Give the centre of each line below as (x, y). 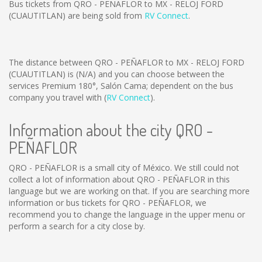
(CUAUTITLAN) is (42, 74)
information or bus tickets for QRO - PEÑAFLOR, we (108, 203)
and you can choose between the (160, 74)
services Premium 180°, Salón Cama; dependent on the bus (121, 86)
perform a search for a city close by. (77, 226)
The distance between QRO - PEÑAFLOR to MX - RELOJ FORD (127, 62)
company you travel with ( (58, 97)
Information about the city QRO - (111, 130)
